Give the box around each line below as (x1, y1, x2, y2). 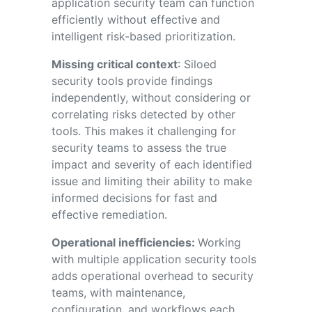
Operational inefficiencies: (51, 235, 198, 249)
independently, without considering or (51, 90, 251, 104)
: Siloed (177, 56, 217, 71)
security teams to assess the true (51, 140, 226, 155)
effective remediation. (51, 207, 167, 221)
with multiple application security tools (51, 251, 256, 266)
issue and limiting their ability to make (51, 173, 252, 188)
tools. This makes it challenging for (51, 123, 236, 138)
